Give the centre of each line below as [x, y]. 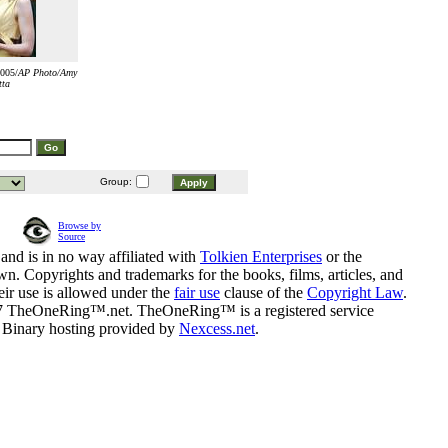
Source [71, 237]
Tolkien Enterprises [261, 257]
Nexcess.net [217, 329]
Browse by [79, 226]
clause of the [263, 293]
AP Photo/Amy [47, 73]
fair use [197, 293]
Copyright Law [355, 293]
